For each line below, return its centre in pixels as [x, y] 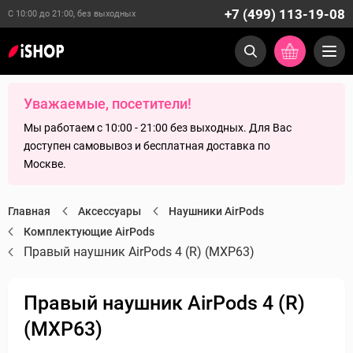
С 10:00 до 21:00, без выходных [72, 14]
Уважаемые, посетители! [108, 104]
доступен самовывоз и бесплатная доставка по [147, 146]
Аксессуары [110, 211]
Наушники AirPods [216, 211]
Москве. [45, 164]
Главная [29, 211]
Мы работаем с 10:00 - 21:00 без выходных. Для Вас [158, 128]
